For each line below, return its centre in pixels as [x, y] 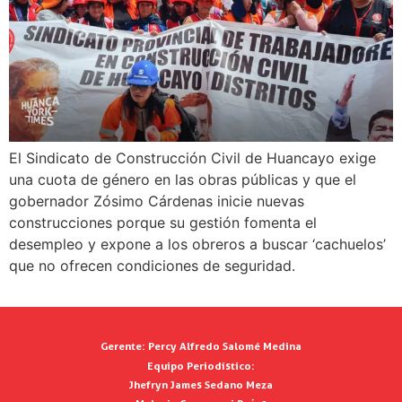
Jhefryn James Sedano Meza [201, 385]
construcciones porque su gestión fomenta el [163, 222]
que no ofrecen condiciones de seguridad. [152, 265]
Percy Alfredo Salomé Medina [223, 346]
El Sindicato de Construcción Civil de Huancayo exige [192, 157]
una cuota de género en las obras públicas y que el [183, 179]
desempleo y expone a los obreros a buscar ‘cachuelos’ [197, 244]
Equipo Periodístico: [201, 365]
